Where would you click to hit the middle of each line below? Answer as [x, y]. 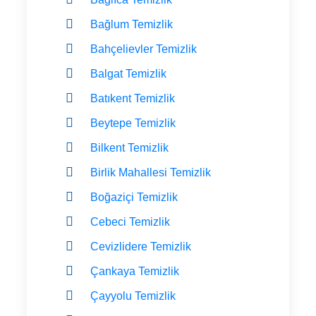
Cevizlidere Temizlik [141, 246]
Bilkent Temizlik [129, 147]
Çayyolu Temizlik [133, 296]
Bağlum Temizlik [132, 24]
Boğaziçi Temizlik [134, 197]
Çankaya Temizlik [135, 271]
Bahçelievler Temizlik [144, 49]
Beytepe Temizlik [133, 123]
